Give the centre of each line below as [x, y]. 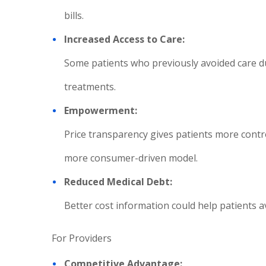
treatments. [90, 87]
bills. [74, 15]
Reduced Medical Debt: [118, 182]
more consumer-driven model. [131, 158]
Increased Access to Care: [124, 39]
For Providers [82, 238]
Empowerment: [101, 110]
